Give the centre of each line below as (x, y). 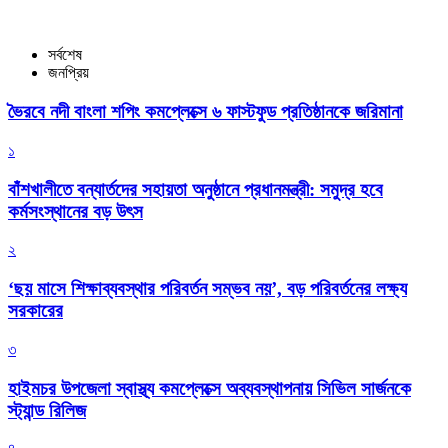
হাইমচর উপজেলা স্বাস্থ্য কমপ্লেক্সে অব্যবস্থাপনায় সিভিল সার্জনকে (209, 388)
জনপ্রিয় (68, 73)
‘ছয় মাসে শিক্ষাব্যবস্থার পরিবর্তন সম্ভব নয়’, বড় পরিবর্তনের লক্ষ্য (207, 289)
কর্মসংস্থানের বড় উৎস (75, 211)
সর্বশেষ (65, 55)
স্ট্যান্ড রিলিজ (47, 410)
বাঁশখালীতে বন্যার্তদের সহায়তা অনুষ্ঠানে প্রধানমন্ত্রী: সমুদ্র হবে (195, 189)
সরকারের (35, 311)
